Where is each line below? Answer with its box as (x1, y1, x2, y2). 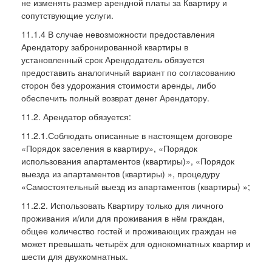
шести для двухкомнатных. (21, 250, 128, 262)
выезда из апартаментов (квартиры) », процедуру (21, 167, 220, 180)
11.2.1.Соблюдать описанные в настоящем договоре (21, 129, 233, 141)
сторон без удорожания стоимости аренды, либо (21, 78, 216, 91)
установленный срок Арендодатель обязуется (21, 53, 205, 66)
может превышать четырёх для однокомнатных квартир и (21, 237, 251, 250)
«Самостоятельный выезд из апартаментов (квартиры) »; (21, 180, 250, 192)
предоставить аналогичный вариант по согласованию (21, 66, 236, 78)
